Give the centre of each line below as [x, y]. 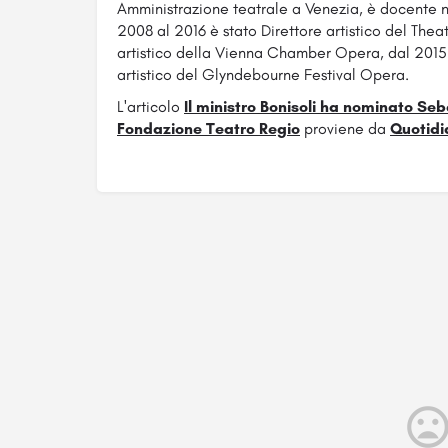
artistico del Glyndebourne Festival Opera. [263, 75]
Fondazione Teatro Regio [208, 129]
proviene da [345, 129]
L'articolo [150, 107]
